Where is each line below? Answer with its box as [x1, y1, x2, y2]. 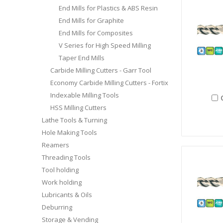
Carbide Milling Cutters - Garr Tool [50, 65, 151, 75]
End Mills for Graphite [58, 15, 124, 25]
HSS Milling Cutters [50, 103, 107, 112]
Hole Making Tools [42, 127, 97, 137]
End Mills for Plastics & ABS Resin [58, 3, 158, 12]
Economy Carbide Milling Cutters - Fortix [50, 78, 168, 87]
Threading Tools [42, 152, 91, 162]
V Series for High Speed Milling [58, 40, 151, 50]
